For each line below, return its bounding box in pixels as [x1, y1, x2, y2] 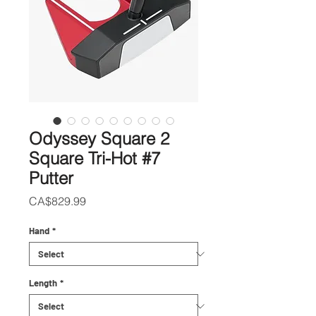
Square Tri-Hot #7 [29, 148, 160, 169]
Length [29, 277, 57, 288]
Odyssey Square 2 [29, 128, 169, 149]
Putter [29, 168, 73, 188]
